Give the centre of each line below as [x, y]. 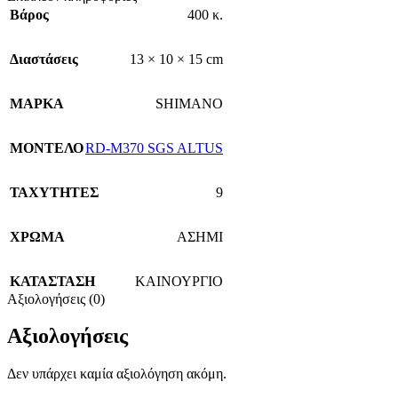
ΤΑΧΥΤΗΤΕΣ [54, 192]
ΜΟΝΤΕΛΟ [47, 147]
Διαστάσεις [44, 59]
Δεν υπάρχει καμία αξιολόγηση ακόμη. [117, 374]
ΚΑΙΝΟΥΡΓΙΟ [179, 281]
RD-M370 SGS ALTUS [154, 147]
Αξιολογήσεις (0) [56, 298]
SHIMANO [189, 103]
